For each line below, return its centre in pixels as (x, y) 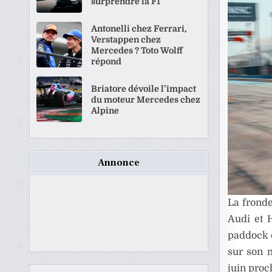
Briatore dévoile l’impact (144, 88)
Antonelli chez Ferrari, (139, 28)
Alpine (105, 110)
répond (107, 61)
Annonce (119, 163)
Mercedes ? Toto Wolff (137, 50)
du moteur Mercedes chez (146, 99)
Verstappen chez (126, 39)
